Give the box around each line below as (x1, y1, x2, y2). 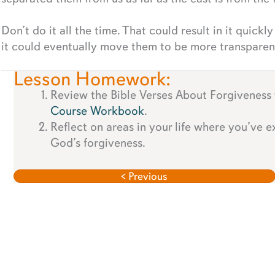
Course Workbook (50, 103, 144, 118)
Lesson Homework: (13, 66, 171, 91)
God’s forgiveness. (50, 134, 145, 150)
